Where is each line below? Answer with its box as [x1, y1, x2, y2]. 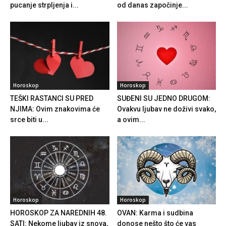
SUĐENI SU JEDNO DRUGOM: [117, 94, 210, 103]
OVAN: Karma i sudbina [117, 209, 193, 217]
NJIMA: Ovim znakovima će [10, 105, 100, 114]
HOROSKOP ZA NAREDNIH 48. [10, 209, 107, 217]
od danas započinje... [117, 1, 188, 10]
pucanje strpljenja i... [10, 1, 79, 10]
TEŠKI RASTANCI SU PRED [10, 94, 93, 103]
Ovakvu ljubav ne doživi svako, [117, 105, 216, 114]
